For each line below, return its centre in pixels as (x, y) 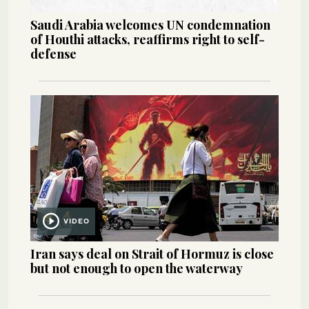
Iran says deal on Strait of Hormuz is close (152, 254)
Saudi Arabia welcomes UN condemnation (150, 25)
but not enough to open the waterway (137, 269)
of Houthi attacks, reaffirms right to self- (148, 40)
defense (53, 54)
